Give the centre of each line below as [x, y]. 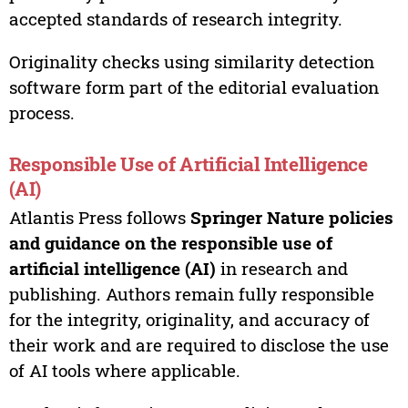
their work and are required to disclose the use [199, 345]
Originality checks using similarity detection [191, 62]
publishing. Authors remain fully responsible [191, 294]
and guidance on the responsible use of [170, 243]
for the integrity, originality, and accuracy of [189, 320]
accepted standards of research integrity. [175, 19]
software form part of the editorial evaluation [194, 87]
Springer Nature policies [291, 218]
